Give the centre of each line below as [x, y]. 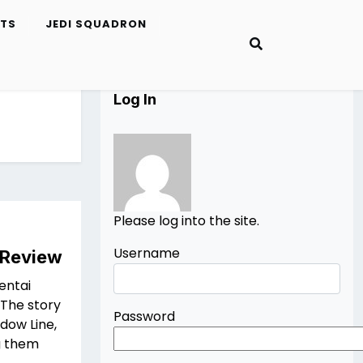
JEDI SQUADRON [96, 24]
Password [144, 316]
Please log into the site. [186, 221]
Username [147, 253]
